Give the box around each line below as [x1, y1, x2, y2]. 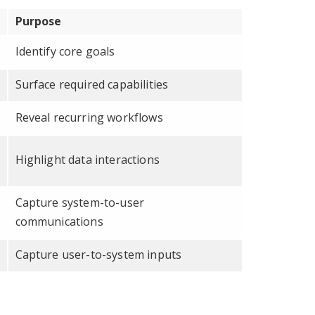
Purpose [15, 13, 62, 29]
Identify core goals [15, 43, 115, 59]
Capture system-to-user [15, 194, 145, 210]
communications [15, 213, 103, 229]
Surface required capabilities [15, 76, 169, 92]
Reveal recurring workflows [15, 109, 163, 125]
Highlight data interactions [15, 151, 160, 167]
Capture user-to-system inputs [15, 246, 182, 262]
